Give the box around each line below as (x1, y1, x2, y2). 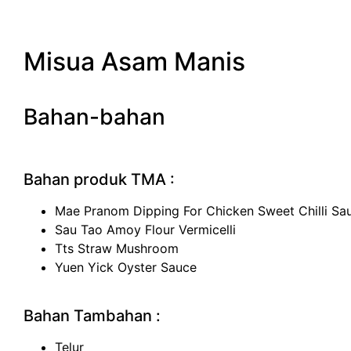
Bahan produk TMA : (24, 170, 175, 189)
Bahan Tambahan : (24, 306, 161, 326)
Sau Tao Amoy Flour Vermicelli (55, 222, 236, 237)
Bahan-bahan (24, 103, 165, 130)
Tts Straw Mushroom (55, 241, 179, 256)
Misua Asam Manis (24, 46, 245, 77)
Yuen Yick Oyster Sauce (55, 259, 197, 275)
